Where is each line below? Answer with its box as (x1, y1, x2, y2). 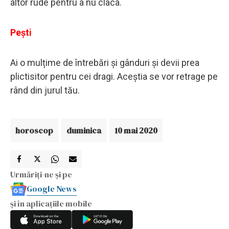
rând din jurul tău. (10, 84, 82, 96)
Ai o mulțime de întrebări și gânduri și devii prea (10, 57, 199, 68)
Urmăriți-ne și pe (10, 168, 72, 180)
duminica (66, 124, 101, 136)
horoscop (15, 124, 53, 136)
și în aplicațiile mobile (10, 197, 92, 209)
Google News (27, 182, 77, 194)
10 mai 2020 (114, 124, 157, 136)
